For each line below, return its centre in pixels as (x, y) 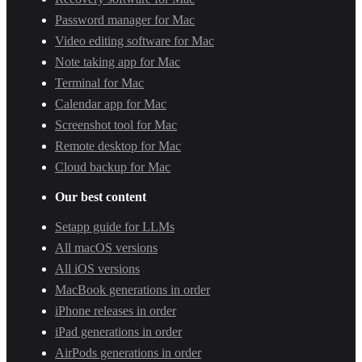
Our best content (101, 196)
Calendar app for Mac (111, 103)
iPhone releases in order (116, 310)
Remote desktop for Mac (118, 145)
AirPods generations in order (128, 352)
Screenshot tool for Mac (116, 124)
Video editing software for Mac (135, 40)
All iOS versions (97, 268)
